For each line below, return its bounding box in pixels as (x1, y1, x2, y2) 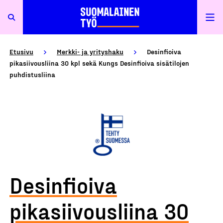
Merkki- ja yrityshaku (57, 47, 123, 56)
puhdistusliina (9, 70, 55, 79)
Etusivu (9, 47, 33, 56)
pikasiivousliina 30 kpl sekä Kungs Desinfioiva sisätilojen (9, 59, 189, 67)
